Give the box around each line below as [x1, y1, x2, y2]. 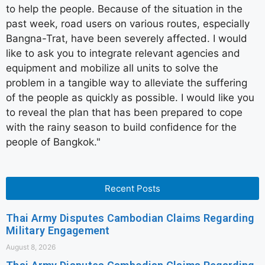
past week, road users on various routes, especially [6, 18, 250, 30]
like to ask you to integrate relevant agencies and [6, 47, 240, 60]
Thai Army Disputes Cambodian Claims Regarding [6, 211, 254, 224]
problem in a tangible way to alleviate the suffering [6, 77, 247, 89]
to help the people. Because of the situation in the [6, 3, 243, 15]
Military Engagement [6, 224, 110, 237]
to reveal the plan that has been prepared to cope [6, 106, 243, 119]
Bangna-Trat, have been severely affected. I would [6, 33, 247, 45]
